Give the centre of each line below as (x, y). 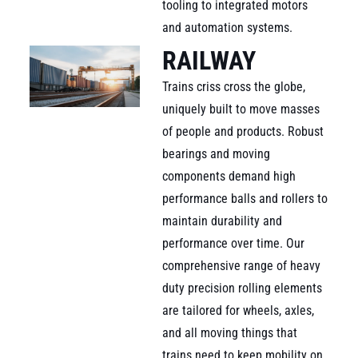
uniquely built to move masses (241, 109)
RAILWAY (209, 60)
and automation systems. (228, 27)
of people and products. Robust (243, 131)
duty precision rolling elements (243, 288)
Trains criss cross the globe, (234, 86)
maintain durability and (223, 221)
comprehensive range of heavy (242, 265)
